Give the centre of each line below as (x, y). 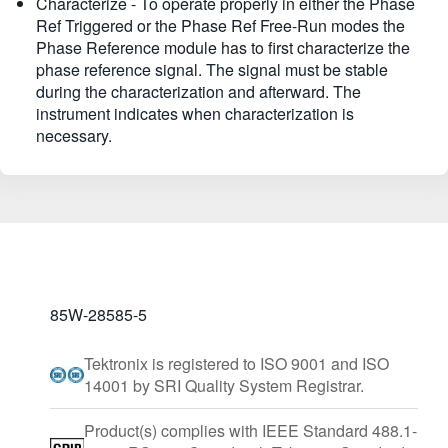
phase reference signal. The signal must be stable (212, 69)
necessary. (74, 135)
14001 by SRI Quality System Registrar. (224, 385)
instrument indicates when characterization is (195, 113)
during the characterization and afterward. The (198, 91)
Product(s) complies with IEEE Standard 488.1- (250, 430)
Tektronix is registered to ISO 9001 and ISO (236, 363)
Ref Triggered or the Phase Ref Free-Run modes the (220, 25)
